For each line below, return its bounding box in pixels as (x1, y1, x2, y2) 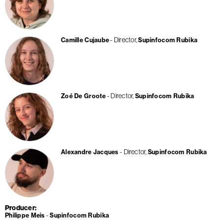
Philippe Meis (5, 211, 45, 219)
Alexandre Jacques (61, 148, 119, 156)
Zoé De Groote (61, 92, 106, 100)
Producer (5, 203, 35, 212)
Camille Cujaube (61, 36, 110, 44)
